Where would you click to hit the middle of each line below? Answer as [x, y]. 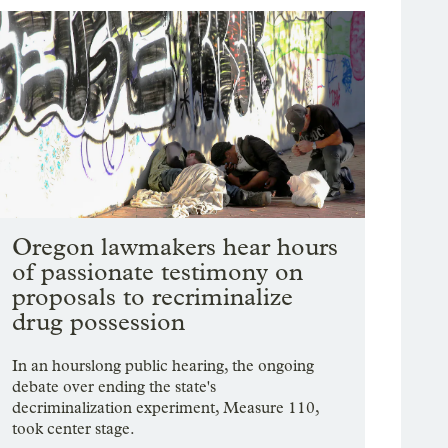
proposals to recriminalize [153, 297]
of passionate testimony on [158, 272]
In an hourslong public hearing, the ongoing [163, 366]
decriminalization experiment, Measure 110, [166, 408]
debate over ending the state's [114, 387]
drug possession [99, 322]
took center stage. [74, 429]
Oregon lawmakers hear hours [175, 247]
